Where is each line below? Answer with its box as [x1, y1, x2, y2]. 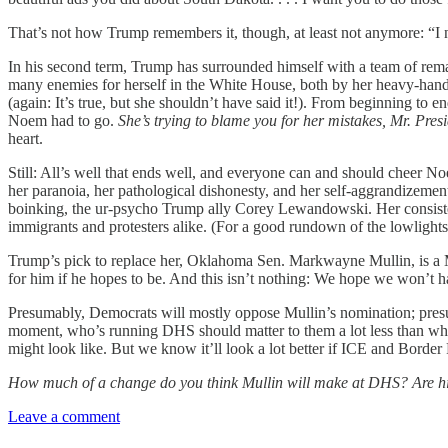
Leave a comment [8, 407, 120, 425]
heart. [8, 129, 43, 147]
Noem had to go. [8, 111, 118, 129]
